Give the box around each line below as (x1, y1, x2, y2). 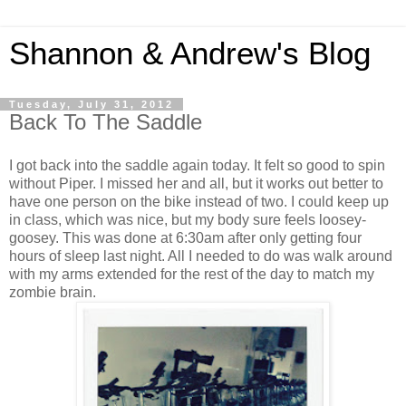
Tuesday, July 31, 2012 (9, 99, 174, 110)
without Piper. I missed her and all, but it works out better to (9, 175, 383, 191)
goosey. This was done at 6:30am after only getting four (9, 229, 362, 246)
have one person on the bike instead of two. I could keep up (9, 193, 389, 209)
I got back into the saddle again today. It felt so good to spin (9, 157, 385, 173)
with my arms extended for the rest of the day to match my (9, 266, 374, 282)
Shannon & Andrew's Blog (9, 36, 371, 71)
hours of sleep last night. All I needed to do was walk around (9, 247, 392, 264)
